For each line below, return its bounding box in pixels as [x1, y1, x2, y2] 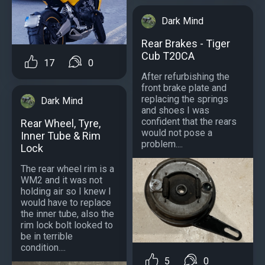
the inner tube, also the [21, 208, 114, 220]
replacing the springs [141, 93, 228, 105]
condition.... [21, 242, 66, 254]
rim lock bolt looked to [21, 219, 113, 231]
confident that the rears [141, 115, 237, 127]
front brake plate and [141, 82, 227, 93]
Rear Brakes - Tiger [141, 37, 230, 50]
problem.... [141, 138, 183, 150]
